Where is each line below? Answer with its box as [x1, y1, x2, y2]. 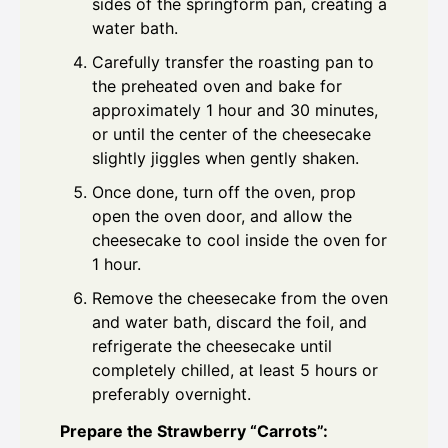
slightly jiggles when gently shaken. [92, 147, 359, 168]
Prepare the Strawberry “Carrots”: [60, 420, 328, 441]
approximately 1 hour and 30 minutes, [92, 99, 378, 120]
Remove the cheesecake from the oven [92, 287, 388, 308]
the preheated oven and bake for [92, 75, 342, 96]
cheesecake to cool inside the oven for [92, 229, 387, 250]
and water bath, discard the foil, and [92, 311, 367, 332]
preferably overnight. [92, 383, 251, 404]
